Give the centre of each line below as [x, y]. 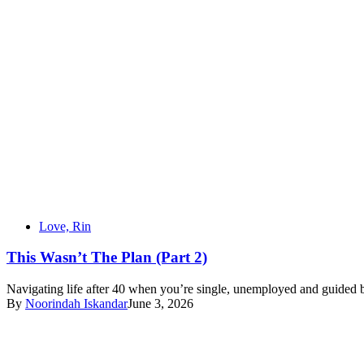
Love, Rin [65, 226]
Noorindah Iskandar [76, 304]
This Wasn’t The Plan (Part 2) [107, 258]
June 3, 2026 [160, 304]
